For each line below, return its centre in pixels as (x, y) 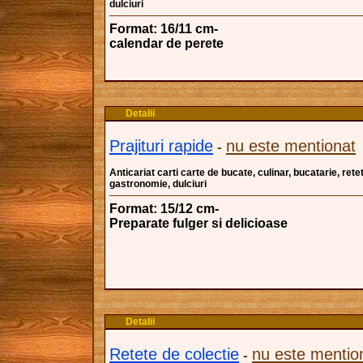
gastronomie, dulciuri (158, 184)
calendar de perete (167, 43)
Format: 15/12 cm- (164, 209)
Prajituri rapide (161, 146)
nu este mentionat (291, 146)
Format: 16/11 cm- (164, 29)
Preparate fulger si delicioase (199, 223)
